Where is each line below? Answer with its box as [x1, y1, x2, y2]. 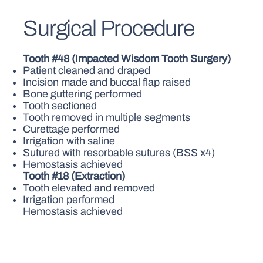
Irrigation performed [23, 193, 115, 205]
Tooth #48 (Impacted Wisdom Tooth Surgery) [23, 52, 231, 65]
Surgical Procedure [23, 16, 194, 41]
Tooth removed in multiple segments [23, 111, 191, 123]
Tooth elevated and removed [23, 181, 156, 194]
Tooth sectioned [23, 99, 97, 112]
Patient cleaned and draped [23, 64, 151, 76]
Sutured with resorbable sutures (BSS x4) [23, 146, 215, 159]
